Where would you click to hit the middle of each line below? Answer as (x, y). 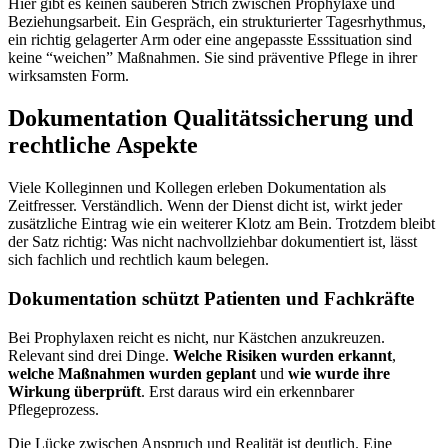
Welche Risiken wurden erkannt (282, 355)
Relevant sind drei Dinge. (90, 355)
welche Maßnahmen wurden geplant (132, 373)
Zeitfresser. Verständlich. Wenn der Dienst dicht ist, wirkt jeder (205, 206)
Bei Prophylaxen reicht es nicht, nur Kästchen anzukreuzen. (196, 337)
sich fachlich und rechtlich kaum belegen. (138, 260)
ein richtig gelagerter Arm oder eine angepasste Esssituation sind (210, 40)
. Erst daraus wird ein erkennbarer (247, 391)
